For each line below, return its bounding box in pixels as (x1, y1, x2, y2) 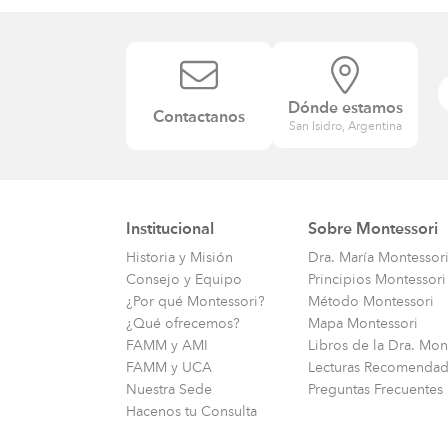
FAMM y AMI (126, 337, 208, 353)
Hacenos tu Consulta (126, 403, 257, 419)
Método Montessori (308, 293, 434, 309)
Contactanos (153, 110, 245, 126)
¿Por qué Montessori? (126, 293, 265, 309)
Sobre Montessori (308, 222, 438, 238)
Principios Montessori (308, 271, 446, 287)
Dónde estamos (287, 101, 403, 117)
